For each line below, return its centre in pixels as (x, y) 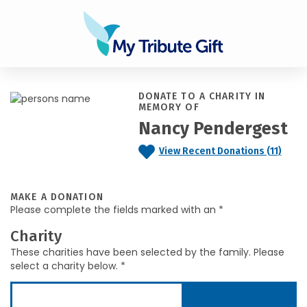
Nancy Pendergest (213, 129)
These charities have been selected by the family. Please (147, 252)
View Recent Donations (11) (220, 151)
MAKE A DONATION (57, 197)
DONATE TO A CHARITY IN (202, 96)
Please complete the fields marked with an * (117, 210)
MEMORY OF (169, 107)
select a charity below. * (68, 266)
